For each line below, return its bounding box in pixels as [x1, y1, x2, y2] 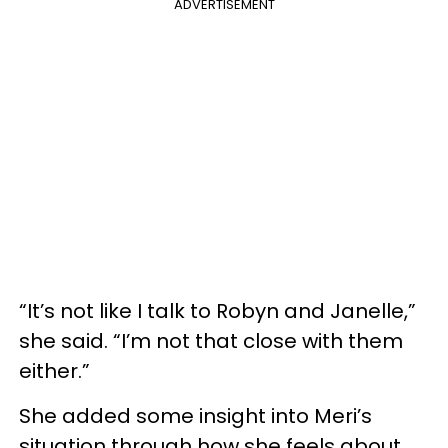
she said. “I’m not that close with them [19, 327, 403, 355]
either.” [19, 357, 90, 385]
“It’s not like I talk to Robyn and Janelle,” [19, 297, 416, 325]
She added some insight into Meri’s [19, 402, 372, 430]
